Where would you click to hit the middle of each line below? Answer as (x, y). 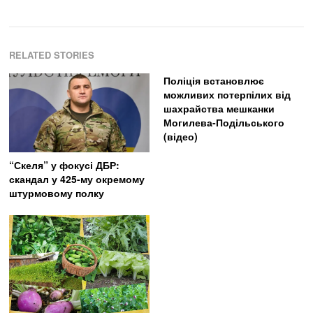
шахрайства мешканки (219, 109)
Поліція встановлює (213, 81)
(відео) (180, 137)
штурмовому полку (57, 193)
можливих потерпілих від (227, 95)
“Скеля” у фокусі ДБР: (65, 165)
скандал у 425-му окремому (77, 179)
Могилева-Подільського (224, 123)
